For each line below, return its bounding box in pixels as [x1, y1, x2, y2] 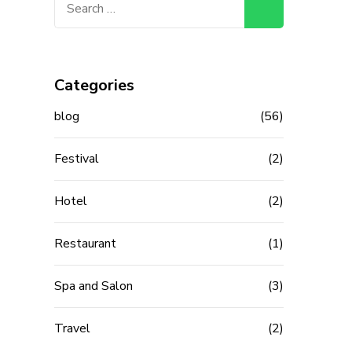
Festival [53, 150, 99, 168]
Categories [53, 75, 134, 97]
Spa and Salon [53, 277, 133, 295]
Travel [53, 320, 90, 338]
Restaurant [53, 235, 116, 253]
